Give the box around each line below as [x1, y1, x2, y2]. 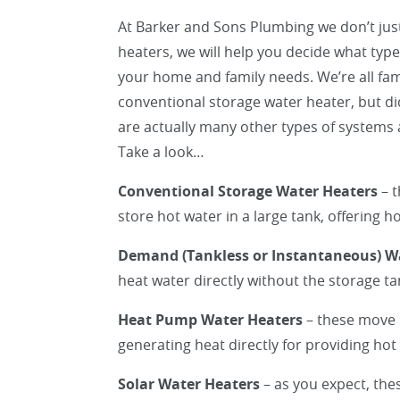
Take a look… [118, 142, 204, 162]
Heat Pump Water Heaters [118, 310, 303, 329]
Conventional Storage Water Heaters [118, 181, 378, 201]
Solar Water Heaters [118, 374, 260, 394]
